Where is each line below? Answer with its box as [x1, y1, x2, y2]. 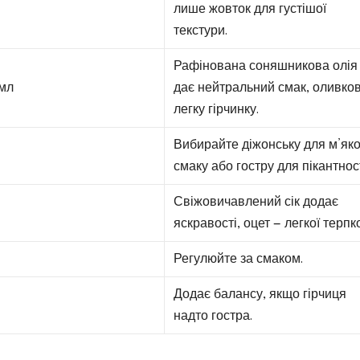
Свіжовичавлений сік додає [174, 194, 339, 209]
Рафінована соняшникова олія [174, 59, 358, 73]
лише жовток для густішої [174, 2, 327, 16]
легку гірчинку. [174, 102, 260, 117]
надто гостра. [174, 309, 253, 323]
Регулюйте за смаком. [174, 252, 304, 266]
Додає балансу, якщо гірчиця [174, 287, 347, 301]
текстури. [174, 23, 228, 38]
